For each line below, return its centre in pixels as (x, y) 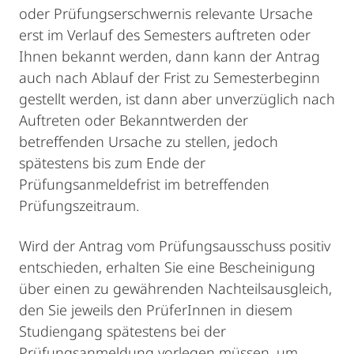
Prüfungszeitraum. (79, 205)
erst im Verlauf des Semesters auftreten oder (165, 35)
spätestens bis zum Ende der (112, 163)
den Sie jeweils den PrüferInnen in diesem (158, 310)
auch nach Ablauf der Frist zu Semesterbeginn (169, 77)
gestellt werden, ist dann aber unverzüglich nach (177, 99)
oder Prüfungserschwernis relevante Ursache (166, 13)
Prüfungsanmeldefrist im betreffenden (144, 184)
